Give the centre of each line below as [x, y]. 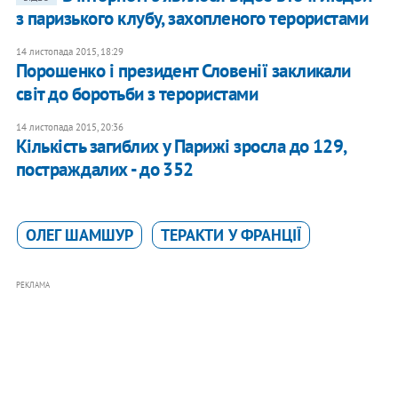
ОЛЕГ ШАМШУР [79, 235]
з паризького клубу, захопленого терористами [192, 19]
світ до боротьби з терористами [137, 94]
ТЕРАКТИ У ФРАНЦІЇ [231, 235]
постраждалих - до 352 [104, 170]
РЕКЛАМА [32, 285]
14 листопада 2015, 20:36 [69, 127]
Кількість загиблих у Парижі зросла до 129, [181, 147]
